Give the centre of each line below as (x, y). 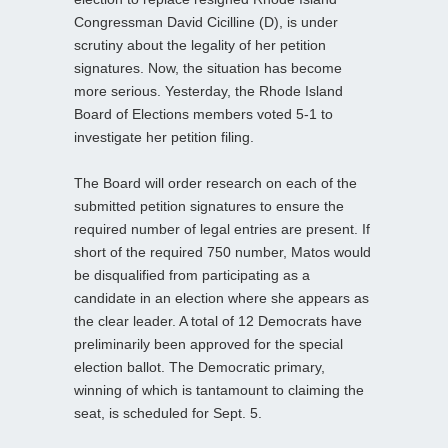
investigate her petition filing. (164, 136)
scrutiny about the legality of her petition (200, 44)
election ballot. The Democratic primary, (199, 366)
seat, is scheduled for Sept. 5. (168, 412)
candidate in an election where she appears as (221, 297)
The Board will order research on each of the (215, 182)
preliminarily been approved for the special (208, 343)
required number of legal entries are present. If (222, 228)
